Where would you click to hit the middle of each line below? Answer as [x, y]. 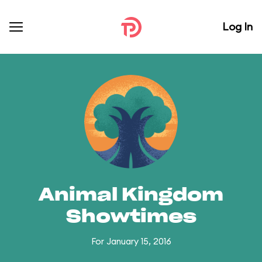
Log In [237, 27]
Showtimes [131, 217]
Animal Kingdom [131, 195]
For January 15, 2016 [131, 241]
